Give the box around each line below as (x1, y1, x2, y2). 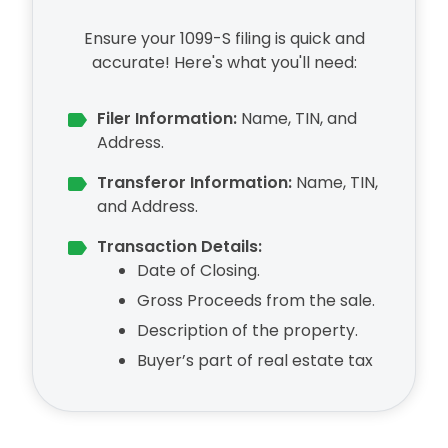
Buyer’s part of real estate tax (137, 349, 373, 372)
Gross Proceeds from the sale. (137, 289, 375, 312)
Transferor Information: (97, 171, 292, 194)
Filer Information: (97, 107, 237, 130)
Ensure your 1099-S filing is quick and (83, 27, 365, 50)
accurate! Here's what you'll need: (91, 51, 357, 74)
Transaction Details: (97, 235, 262, 258)
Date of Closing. (137, 259, 260, 282)
